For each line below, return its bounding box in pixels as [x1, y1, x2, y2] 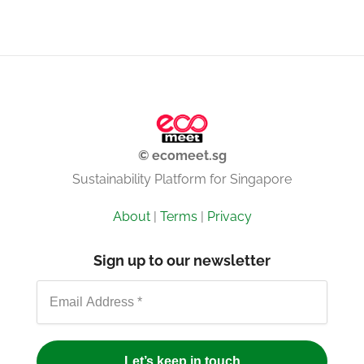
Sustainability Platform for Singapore [72, 171, 292, 187]
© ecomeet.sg [137, 148, 227, 163]
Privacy [206, 209, 252, 224]
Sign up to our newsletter [93, 251, 271, 269]
